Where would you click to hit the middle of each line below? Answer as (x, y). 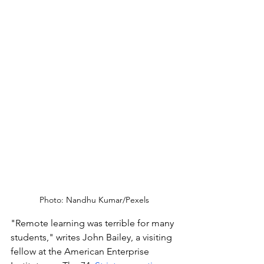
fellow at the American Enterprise (81, 251)
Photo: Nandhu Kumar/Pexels (94, 199)
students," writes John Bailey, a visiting (93, 237)
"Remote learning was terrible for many (93, 223)
